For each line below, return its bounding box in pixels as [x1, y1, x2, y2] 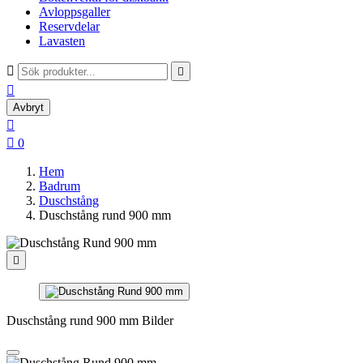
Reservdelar [39, 19, 100, 33]
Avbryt [13, 101, 44, 113]
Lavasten [39, 34, 85, 48]
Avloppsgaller [39, 5, 110, 19]
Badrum [39, 179, 80, 193]
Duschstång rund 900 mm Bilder [6, 314, 173, 327]
